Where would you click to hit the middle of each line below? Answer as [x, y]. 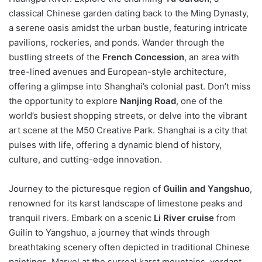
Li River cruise [184, 218]
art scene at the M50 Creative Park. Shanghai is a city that [128, 130]
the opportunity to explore [64, 101]
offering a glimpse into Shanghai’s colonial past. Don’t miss [130, 86]
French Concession [143, 57]
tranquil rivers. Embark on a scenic [81, 218]
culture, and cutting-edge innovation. [85, 159]
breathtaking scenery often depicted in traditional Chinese [129, 247]
